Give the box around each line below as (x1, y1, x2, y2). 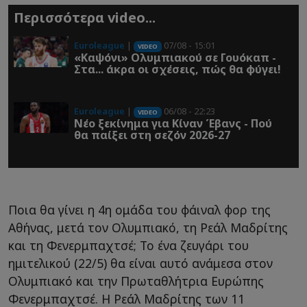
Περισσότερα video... (14, 8, 156, 27)
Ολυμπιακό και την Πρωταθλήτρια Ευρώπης (8, 273, 264, 290)
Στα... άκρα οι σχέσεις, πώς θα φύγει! (74, 62, 281, 77)
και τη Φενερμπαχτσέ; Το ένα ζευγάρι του (8, 237, 249, 254)
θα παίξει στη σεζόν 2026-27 (74, 127, 230, 143)
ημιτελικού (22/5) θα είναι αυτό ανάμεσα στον (8, 255, 273, 272)
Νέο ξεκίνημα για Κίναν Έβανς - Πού (74, 116, 272, 132)
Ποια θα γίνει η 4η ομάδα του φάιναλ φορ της (8, 201, 271, 219)
